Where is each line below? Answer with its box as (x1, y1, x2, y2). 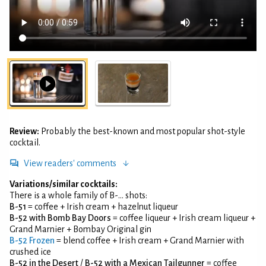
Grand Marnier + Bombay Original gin (9, 224, 151, 234)
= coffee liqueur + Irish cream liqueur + (111, 213, 255, 223)
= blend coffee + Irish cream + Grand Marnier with (55, 235, 244, 245)
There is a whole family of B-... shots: (9, 190, 147, 200)
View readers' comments (24, 158, 116, 168)
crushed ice (9, 246, 51, 256)
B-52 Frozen (9, 235, 55, 245)
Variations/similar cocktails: (9, 179, 118, 189)
